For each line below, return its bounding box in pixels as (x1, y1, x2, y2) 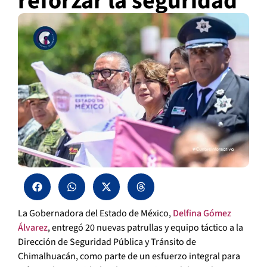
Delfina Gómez (173, 207, 231, 221)
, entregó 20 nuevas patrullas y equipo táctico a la (48, 221, 243, 235)
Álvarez (18, 221, 48, 235)
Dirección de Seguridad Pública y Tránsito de (18, 235, 196, 249)
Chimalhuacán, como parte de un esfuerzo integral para (18, 250, 240, 263)
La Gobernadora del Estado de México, (18, 207, 173, 221)
